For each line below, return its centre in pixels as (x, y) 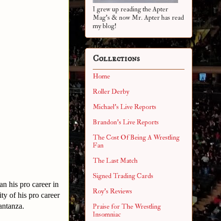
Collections (116, 59)
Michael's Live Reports (125, 107)
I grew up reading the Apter (130, 9)
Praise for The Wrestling (127, 207)
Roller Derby (111, 92)
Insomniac (107, 215)
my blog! (105, 26)
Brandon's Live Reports (126, 122)
